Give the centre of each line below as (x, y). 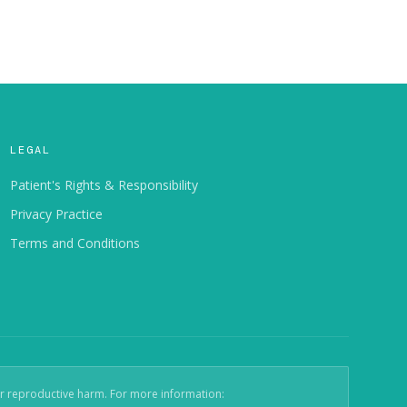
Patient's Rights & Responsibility (104, 184)
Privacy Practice (56, 213)
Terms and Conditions (74, 243)
